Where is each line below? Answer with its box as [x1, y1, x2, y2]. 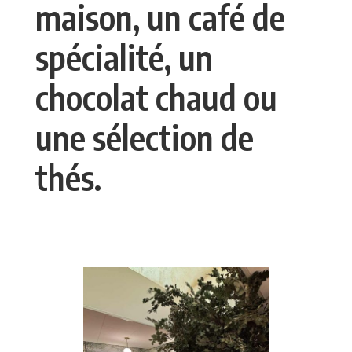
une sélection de [35, 115, 254, 158]
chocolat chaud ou [35, 75, 277, 118]
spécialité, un [35, 35, 213, 78]
